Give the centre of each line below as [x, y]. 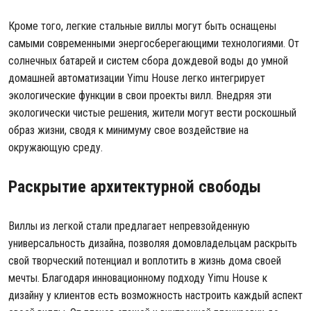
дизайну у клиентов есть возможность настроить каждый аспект [155, 295]
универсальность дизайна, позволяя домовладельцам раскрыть [153, 243]
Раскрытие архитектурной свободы [135, 187]
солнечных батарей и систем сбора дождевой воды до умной [148, 61]
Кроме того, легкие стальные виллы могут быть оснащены [142, 26]
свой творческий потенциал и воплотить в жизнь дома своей [145, 261]
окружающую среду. [56, 148]
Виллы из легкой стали [60, 226]
